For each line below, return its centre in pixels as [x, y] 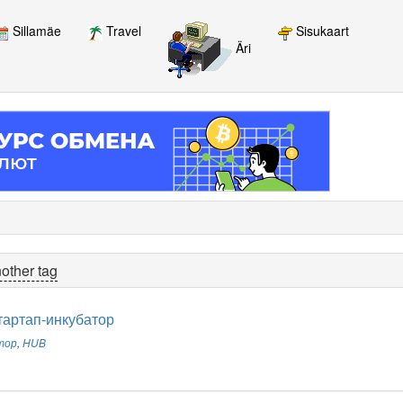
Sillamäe [35, 31]
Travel [122, 31]
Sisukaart [321, 31]
